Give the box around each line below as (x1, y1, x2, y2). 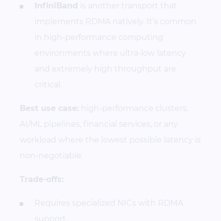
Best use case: (20, 103, 79, 113)
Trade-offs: (20, 174, 64, 184)
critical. (35, 79, 62, 89)
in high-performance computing (35, 32, 163, 42)
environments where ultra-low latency (35, 48, 186, 58)
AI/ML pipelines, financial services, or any (20, 119, 178, 129)
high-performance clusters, (79, 103, 188, 113)
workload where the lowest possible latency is (20, 135, 201, 145)
